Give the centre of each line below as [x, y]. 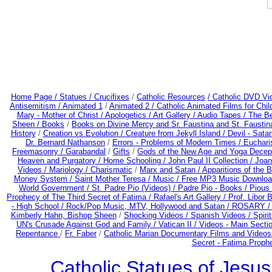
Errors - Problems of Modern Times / [178, 142]
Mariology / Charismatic [91, 170]
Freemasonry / [39, 151]
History [23, 133]
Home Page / [34, 97]
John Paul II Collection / [212, 161]
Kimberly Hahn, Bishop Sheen [63, 215]
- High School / [39, 206]
